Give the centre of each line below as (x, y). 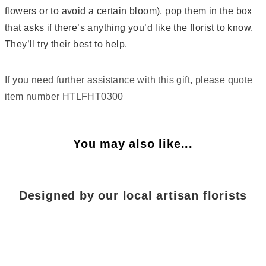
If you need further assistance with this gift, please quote (129, 80)
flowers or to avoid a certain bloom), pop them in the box (129, 11)
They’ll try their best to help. (66, 44)
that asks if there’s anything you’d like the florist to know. (129, 28)
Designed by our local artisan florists (133, 195)
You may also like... (133, 144)
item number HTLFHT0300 (64, 96)
